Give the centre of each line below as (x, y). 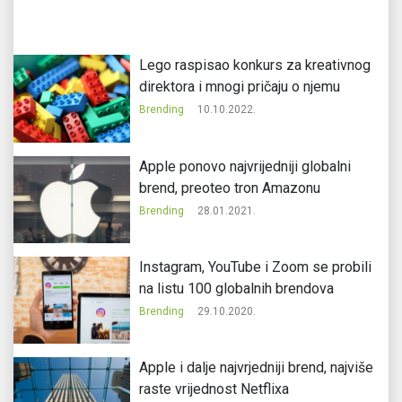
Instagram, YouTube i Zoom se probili (255, 267)
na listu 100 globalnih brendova (236, 289)
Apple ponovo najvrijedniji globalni (245, 166)
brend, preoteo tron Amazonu (229, 188)
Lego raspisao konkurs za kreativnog (254, 66)
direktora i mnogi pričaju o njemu (239, 87)
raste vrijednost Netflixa (214, 389)
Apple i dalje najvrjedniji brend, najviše (256, 368)
